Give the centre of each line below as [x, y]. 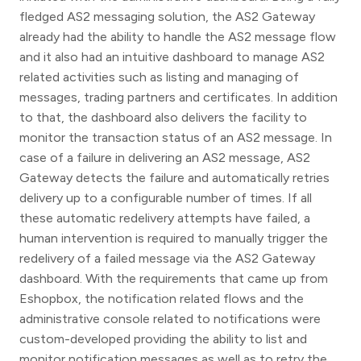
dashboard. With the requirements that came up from [174, 278]
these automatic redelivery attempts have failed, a [165, 218]
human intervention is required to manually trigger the [174, 238]
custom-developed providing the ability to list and [163, 338]
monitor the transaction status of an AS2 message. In [176, 137]
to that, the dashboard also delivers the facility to [163, 117]
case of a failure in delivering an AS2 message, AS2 [165, 157]
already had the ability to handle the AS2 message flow [178, 36]
